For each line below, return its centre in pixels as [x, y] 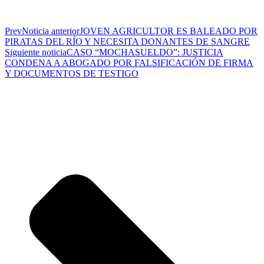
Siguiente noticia [36, 52]
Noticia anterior [51, 31]
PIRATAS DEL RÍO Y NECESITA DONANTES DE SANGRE [127, 41]
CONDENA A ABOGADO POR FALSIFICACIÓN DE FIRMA [129, 62]
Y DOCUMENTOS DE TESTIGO [72, 73]
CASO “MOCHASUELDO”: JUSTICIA [145, 52]
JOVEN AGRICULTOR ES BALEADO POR [169, 31]
